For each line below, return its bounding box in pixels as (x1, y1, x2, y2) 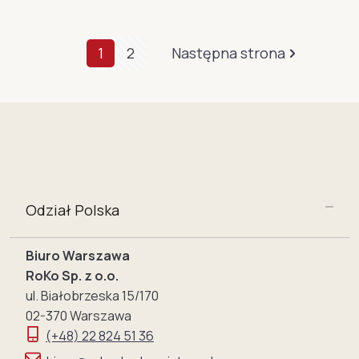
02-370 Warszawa (25, 307, 131, 325)
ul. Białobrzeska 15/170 (25, 287, 159, 305)
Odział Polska (25, 200, 119, 220)
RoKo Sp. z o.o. (25, 267, 119, 285)
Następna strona (171, 43, 285, 63)
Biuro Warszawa (25, 247, 130, 265)
